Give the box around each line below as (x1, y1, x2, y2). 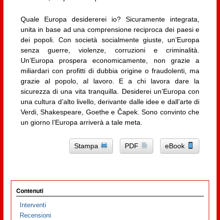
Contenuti (16, 186, 43, 195)
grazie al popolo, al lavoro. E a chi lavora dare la (20, 77, 200, 85)
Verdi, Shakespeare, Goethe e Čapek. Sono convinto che (20, 108, 200, 116)
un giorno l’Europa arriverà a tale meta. (20, 118, 142, 126)
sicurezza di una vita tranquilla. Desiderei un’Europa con (20, 87, 200, 95)
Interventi (20, 201, 47, 209)
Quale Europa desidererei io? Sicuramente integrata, (20, 15, 200, 23)
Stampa (74, 141, 101, 150)
